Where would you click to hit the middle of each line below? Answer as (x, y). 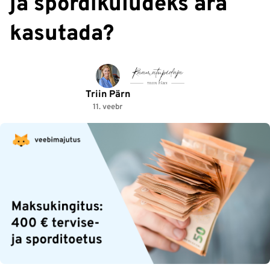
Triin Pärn (108, 95)
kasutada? (62, 34)
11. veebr (108, 107)
